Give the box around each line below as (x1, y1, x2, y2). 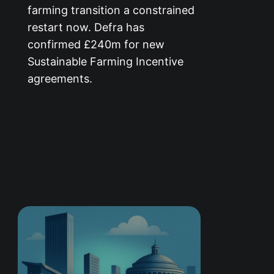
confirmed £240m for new (28, 38, 165, 51)
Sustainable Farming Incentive (28, 55, 184, 68)
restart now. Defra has (28, 21, 145, 34)
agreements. (28, 72, 93, 86)
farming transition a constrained (28, 4, 195, 17)
